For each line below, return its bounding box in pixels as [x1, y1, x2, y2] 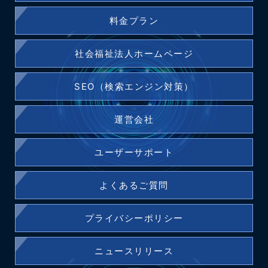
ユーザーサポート [95, 146, 173, 158]
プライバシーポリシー [84, 212, 184, 224]
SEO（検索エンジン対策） [74, 80, 194, 92]
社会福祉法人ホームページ [75, 47, 193, 59]
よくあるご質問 [99, 179, 169, 191]
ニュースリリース [95, 245, 173, 257]
